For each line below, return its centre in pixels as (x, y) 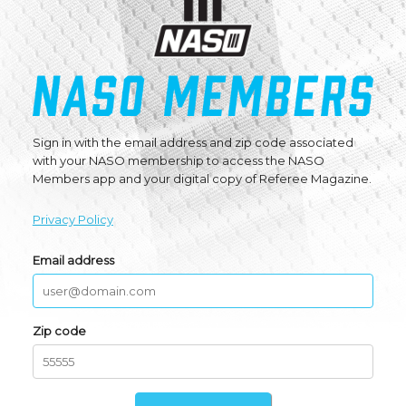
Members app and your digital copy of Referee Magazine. (202, 179)
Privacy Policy (72, 220)
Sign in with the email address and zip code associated (193, 143)
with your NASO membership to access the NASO (178, 161)
